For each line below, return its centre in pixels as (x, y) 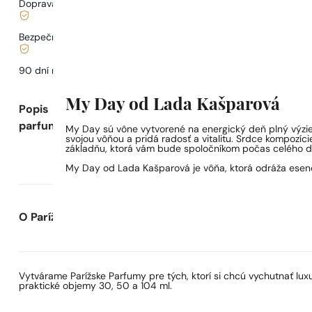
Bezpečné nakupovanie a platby (91, 38)
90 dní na (42, 71)
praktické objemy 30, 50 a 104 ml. (96, 286)
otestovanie (94, 71)
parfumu (42, 127)
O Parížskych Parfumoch (86, 218)
